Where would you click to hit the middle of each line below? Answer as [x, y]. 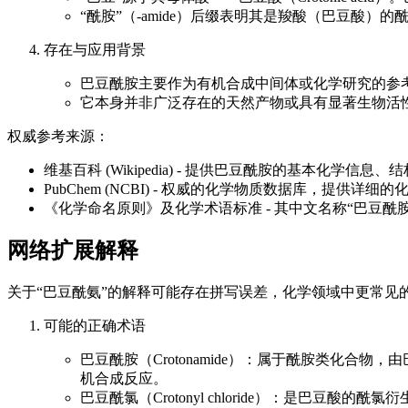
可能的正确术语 [95, 326]
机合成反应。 [124, 379]
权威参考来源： [58, 136]
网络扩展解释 [73, 251]
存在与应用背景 [95, 49]
